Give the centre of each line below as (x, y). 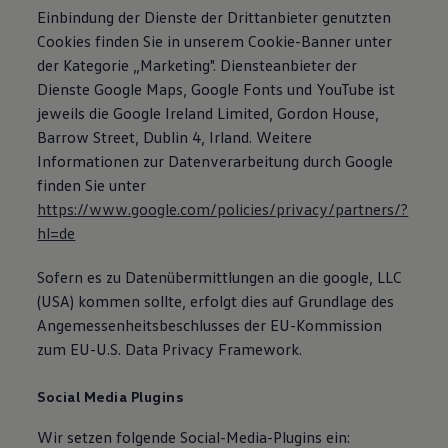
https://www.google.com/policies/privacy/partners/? (223, 209)
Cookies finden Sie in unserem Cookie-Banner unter (215, 41)
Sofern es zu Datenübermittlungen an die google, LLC (220, 277)
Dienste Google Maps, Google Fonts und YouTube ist (216, 89)
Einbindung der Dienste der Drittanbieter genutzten (214, 17)
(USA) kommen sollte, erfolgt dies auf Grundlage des (216, 301)
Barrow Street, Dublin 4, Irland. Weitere (175, 137)
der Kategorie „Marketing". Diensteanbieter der (197, 65)
